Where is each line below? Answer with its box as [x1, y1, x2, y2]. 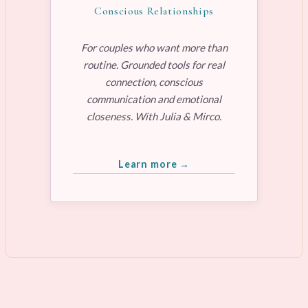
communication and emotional [87, 92, 221, 105]
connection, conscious [105, 75, 203, 88]
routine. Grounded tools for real [83, 58, 225, 71]
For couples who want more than [80, 41, 228, 54]
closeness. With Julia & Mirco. [87, 109, 221, 122]
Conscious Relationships [94, 3, 214, 18]
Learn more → [118, 157, 190, 170]
